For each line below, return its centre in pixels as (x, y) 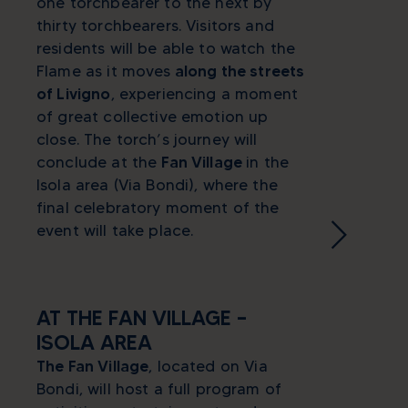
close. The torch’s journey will (147, 139)
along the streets (238, 71)
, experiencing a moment (204, 93)
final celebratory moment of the (158, 207)
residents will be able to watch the (166, 48)
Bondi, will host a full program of (159, 388)
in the (268, 162)
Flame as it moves (104, 71)
